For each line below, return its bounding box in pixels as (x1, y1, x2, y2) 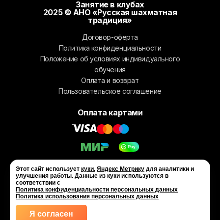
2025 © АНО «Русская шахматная (43, 7, 177, 17)
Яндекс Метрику (97, 165, 144, 172)
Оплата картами (77, 107, 143, 117)
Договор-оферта (82, 32, 138, 41)
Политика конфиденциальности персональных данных (16, 186, 178, 193)
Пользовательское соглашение (58, 86, 162, 95)
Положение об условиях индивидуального (40, 54, 180, 63)
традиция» (88, 15, 132, 25)
